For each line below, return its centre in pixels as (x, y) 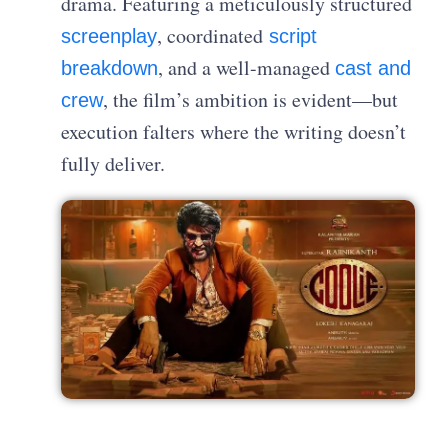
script (290, 35)
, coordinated (210, 35)
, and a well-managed (247, 67)
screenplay (109, 35)
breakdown (110, 67)
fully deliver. (113, 163)
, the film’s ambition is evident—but (251, 99)
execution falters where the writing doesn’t (234, 131)
